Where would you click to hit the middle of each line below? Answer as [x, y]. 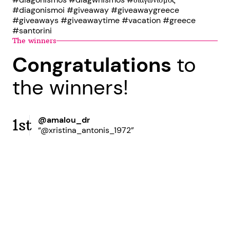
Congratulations [94, 65]
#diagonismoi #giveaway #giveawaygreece [96, 10]
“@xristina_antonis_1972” [86, 130]
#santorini [32, 31]
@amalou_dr [64, 120]
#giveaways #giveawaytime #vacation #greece [104, 20]
